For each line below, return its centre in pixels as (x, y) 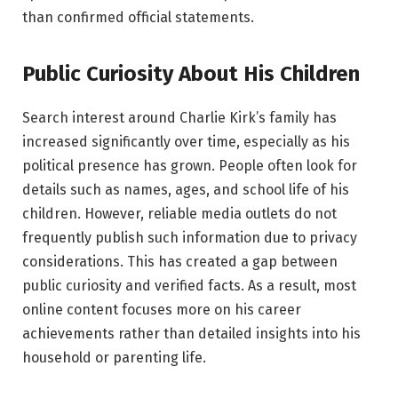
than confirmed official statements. (138, 17)
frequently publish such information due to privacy (190, 238)
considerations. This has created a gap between (180, 262)
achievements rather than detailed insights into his (191, 334)
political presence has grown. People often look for (190, 166)
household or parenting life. (114, 358)
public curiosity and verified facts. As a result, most (189, 286)
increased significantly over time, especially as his (186, 142)
